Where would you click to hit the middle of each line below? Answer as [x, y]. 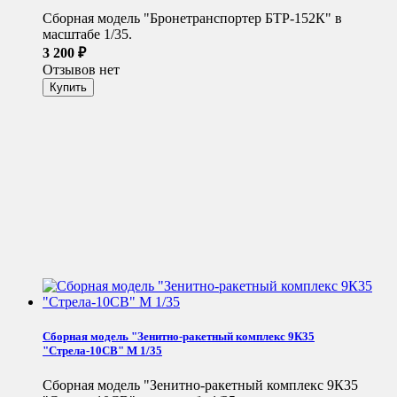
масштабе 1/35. [87, 35]
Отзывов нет [81, 70]
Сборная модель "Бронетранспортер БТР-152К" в [192, 19]
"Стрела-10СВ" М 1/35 [102, 350]
